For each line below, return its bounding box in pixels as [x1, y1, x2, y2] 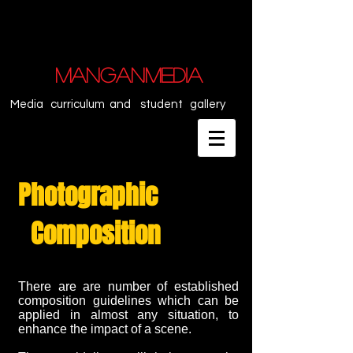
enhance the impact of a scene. [18, 322, 191, 336]
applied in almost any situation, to [18, 308, 239, 321]
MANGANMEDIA [55, 65, 203, 84]
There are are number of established [18, 280, 239, 293]
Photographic [18, 176, 158, 214]
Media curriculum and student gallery [8, 98, 228, 110]
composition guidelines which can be [18, 294, 239, 307]
